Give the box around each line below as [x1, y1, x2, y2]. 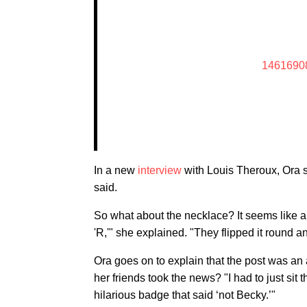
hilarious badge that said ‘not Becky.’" [94, 288, 275, 301]
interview [138, 164, 182, 176]
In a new [94, 164, 138, 176]
